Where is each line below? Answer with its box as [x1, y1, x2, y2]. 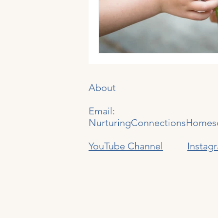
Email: [89, 105, 115, 117]
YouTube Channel [89, 140, 163, 152]
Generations [108, 8, 150, 21]
